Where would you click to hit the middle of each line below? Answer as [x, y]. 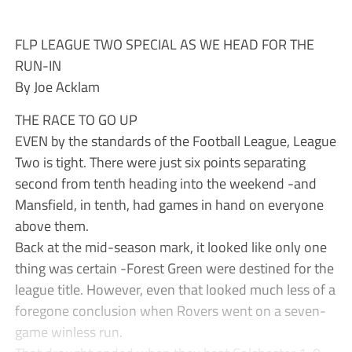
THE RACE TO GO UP [76, 120]
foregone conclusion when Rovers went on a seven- [170, 311]
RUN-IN [38, 66]
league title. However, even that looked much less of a [175, 290]
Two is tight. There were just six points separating [160, 162]
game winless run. [68, 332]
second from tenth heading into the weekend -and [165, 183]
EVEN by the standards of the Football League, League [175, 141]
